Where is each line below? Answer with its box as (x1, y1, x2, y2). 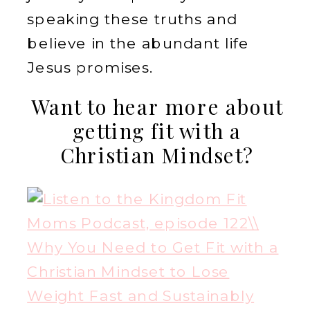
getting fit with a (73, 117, 241, 145)
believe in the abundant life (27, 33, 249, 53)
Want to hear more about (30, 93, 283, 120)
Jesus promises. (27, 57, 154, 77)
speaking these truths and (27, 9, 237, 28)
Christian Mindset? (60, 141, 254, 169)
